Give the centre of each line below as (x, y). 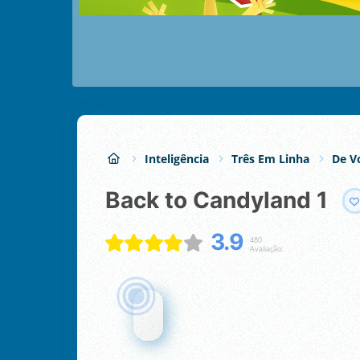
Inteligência (177, 158)
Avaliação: (266, 248)
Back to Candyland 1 (224, 200)
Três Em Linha (270, 158)
